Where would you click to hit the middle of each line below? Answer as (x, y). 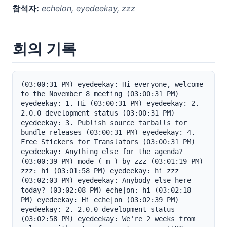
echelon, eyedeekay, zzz (87, 8)
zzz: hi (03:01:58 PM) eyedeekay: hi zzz (100, 171)
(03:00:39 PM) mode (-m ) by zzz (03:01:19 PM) (112, 161)
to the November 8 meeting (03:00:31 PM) (100, 94)
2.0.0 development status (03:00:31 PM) (98, 113)
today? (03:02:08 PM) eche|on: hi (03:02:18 (106, 190)
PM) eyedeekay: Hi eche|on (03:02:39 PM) (100, 200)
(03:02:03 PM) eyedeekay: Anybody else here (106, 180)
